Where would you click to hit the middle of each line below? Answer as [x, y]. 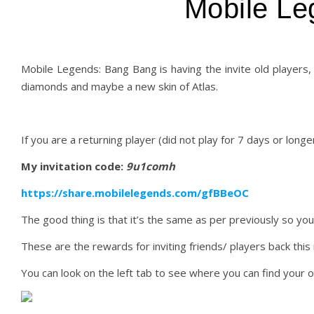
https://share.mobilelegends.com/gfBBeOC [135, 193]
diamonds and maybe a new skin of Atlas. [120, 86]
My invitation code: [72, 166]
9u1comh [151, 166]
